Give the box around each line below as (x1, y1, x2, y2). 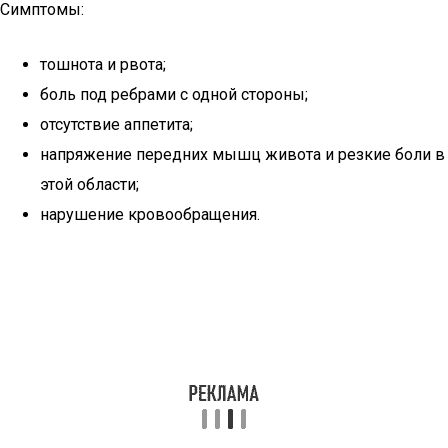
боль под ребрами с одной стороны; (40, 85, 308, 104)
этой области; (40, 175, 139, 194)
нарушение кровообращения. (40, 205, 260, 224)
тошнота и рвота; (40, 55, 166, 74)
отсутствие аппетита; (40, 115, 193, 134)
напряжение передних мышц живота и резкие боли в (40, 145, 445, 164)
